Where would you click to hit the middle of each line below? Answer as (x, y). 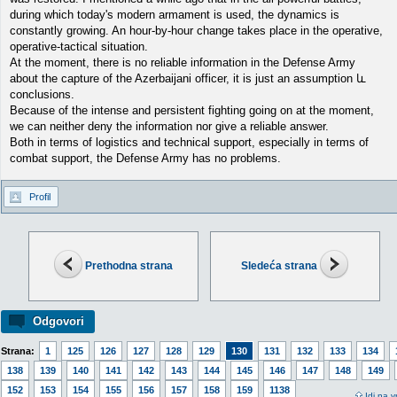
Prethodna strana (128, 266)
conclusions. (42, 94)
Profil (40, 197)
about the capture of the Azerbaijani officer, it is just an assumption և (188, 78)
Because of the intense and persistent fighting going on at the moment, (192, 110)
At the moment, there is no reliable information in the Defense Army (183, 62)
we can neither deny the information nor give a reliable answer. (169, 126)
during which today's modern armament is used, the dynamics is (175, 15)
